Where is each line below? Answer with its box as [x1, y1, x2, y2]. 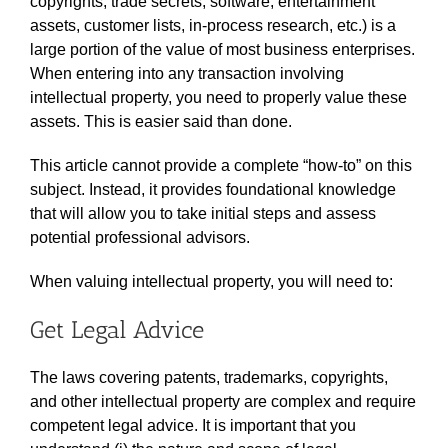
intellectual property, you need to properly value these [30, 88, 407, 106]
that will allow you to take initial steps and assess [30, 204, 376, 222]
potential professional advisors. [30, 228, 250, 246]
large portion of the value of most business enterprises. [30, 40, 415, 58]
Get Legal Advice [30, 314, 204, 344]
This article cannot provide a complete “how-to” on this [30, 156, 412, 174]
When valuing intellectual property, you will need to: [30, 272, 393, 290]
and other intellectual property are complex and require [30, 392, 416, 410]
